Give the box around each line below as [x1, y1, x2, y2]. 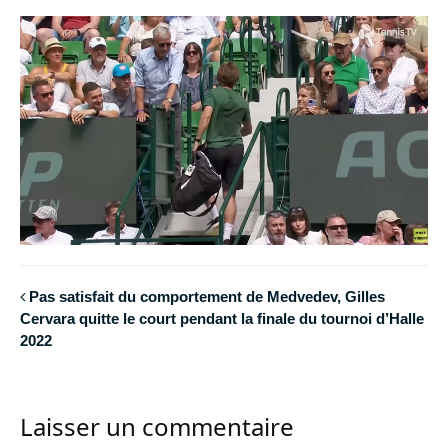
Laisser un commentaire [20, 409, 294, 443]
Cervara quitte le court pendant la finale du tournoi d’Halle [20, 310, 424, 328]
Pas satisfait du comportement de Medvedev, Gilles [29, 288, 385, 306]
